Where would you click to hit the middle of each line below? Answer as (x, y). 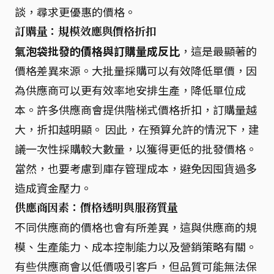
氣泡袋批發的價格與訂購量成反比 (97, 50)
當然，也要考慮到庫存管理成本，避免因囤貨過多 (136, 168)
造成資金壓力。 (53, 187)
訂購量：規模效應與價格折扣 (86, 31)
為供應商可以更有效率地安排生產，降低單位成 (130, 90)
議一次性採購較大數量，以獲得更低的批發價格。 (136, 148)
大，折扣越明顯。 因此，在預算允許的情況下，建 (137, 129)
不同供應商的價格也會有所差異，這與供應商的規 (136, 227)
